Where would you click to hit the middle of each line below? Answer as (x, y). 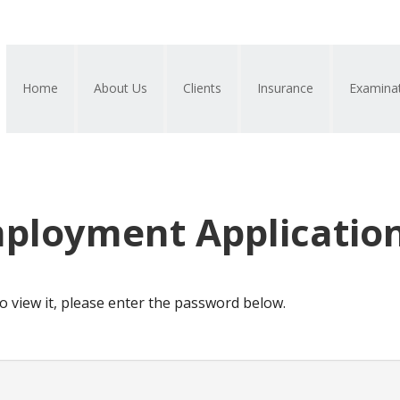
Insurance (285, 88)
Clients (202, 88)
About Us (121, 88)
